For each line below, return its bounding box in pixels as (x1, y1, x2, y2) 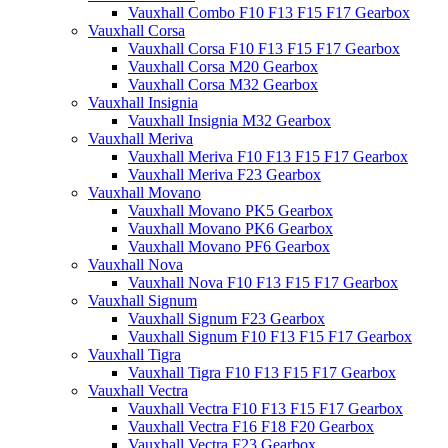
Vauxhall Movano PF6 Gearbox (128, 238, 330, 255)
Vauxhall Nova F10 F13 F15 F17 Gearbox (128, 274, 398, 291)
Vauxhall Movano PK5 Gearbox (128, 202, 333, 219)
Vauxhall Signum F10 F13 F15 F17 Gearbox (128, 328, 412, 345)
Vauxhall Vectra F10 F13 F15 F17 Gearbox (128, 400, 403, 417)
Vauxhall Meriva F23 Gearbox (128, 166, 321, 183)
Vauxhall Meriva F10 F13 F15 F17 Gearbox (128, 148, 408, 165)
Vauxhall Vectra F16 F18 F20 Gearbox (128, 418, 374, 435)
